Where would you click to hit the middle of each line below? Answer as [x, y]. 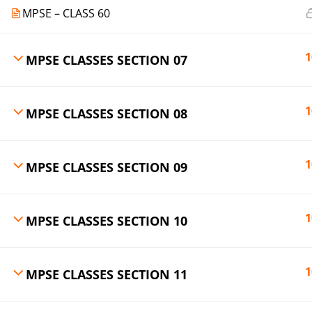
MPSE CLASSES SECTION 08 [107, 114]
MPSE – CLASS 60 [66, 13]
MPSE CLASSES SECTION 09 [107, 167]
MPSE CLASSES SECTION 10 [107, 221]
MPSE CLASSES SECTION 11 [107, 274]
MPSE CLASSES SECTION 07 [107, 60]
